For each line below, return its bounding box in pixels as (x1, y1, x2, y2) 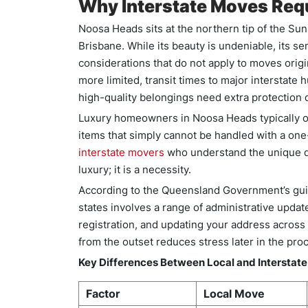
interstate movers (78, 146, 164, 159)
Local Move (203, 287, 265, 300)
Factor (86, 287, 120, 300)
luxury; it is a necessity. (78, 163, 191, 176)
